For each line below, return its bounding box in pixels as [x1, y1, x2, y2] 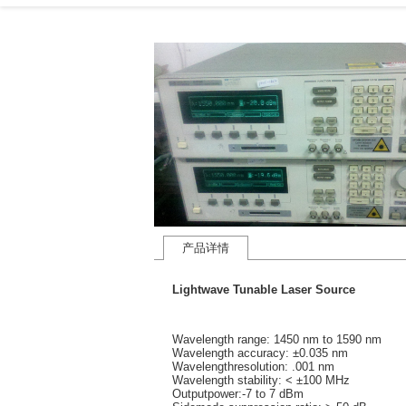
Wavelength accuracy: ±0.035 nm [172, 345, 348, 360]
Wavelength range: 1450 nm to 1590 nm [172, 332, 382, 346]
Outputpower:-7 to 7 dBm [172, 386, 304, 401]
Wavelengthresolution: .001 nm [172, 359, 334, 373]
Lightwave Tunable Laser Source [172, 282, 355, 296]
